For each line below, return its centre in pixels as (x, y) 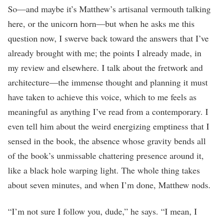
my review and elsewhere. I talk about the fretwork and (105, 67)
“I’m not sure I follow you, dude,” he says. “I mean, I (102, 211)
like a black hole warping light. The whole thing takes (104, 170)
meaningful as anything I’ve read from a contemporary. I (108, 111)
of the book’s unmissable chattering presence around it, (106, 155)
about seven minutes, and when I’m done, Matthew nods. (109, 185)
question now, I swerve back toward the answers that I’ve (108, 38)
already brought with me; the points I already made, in (105, 53)
